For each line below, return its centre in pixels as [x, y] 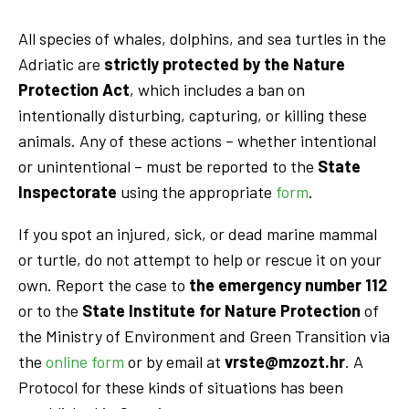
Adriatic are [61, 63]
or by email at [174, 361]
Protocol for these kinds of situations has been [181, 387]
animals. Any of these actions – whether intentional [197, 140]
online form [85, 361]
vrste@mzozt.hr [285, 361]
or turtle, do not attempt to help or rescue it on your [200, 259]
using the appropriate [196, 191]
